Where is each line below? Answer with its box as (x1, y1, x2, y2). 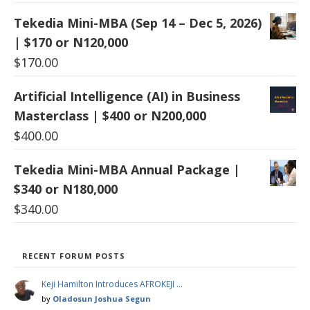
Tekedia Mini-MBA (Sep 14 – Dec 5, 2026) (14, 14, 262, 31)
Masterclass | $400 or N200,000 (14, 107, 206, 124)
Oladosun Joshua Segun (53, 293, 151, 304)
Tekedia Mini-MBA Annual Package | (14, 161, 240, 178)
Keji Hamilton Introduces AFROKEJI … (42, 277, 183, 290)
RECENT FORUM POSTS (22, 250, 125, 261)
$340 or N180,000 (14, 180, 118, 197)
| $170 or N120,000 (14, 33, 128, 51)
